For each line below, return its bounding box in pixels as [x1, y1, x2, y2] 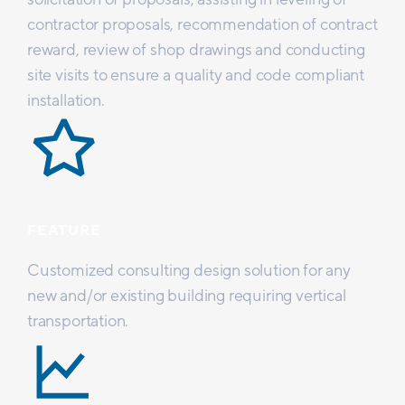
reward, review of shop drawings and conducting [27, 40, 365, 59]
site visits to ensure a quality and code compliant [27, 65, 365, 84]
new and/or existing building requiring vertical [27, 286, 346, 305]
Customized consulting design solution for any [27, 260, 351, 279]
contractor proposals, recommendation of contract [27, 14, 378, 33]
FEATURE [27, 221, 101, 240]
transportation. [27, 311, 129, 330]
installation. [27, 90, 105, 109]
